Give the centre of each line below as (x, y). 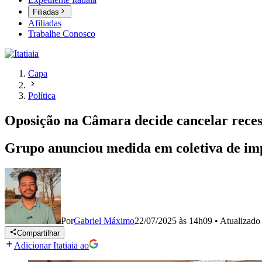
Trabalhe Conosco (62, 34)
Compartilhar (39, 233)
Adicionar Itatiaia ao (51, 246)
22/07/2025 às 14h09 (173, 221)
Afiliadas (45, 23)
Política (42, 96)
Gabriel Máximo (104, 221)
